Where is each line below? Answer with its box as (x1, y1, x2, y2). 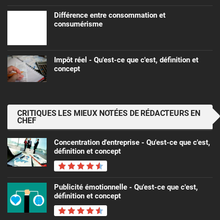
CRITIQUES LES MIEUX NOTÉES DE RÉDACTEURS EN (17, 109, 201, 118)
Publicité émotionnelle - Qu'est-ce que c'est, (54, 183, 198, 192)
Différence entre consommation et (54, 11, 165, 20)
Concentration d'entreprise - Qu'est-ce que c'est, (54, 138, 210, 147)
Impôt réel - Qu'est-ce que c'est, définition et (54, 55, 198, 65)
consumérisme (54, 20, 103, 29)
